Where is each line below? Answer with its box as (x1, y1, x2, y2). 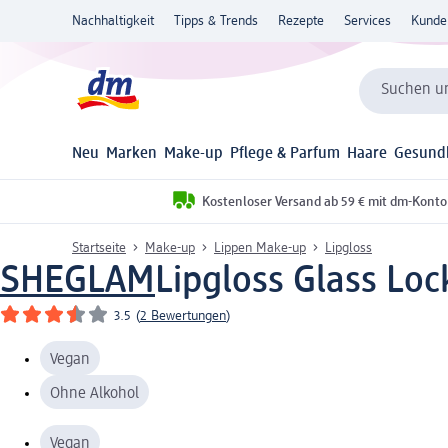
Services (344, 14, 391, 28)
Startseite (72, 240, 126, 255)
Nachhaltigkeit (72, 14, 154, 28)
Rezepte (278, 14, 324, 28)
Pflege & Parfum (230, 146, 341, 163)
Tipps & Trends (174, 14, 258, 28)
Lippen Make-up (214, 240, 306, 255)
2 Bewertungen (140, 308, 226, 323)
